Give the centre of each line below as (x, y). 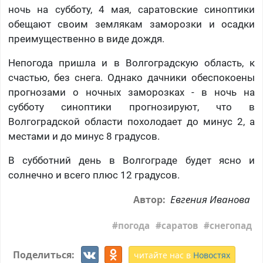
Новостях (211, 255)
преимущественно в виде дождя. (86, 39)
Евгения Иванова (210, 200)
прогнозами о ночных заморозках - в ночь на (131, 92)
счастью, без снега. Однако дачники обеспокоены (131, 78)
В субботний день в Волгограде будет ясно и (131, 161)
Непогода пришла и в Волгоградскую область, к (131, 63)
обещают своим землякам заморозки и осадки (131, 24)
